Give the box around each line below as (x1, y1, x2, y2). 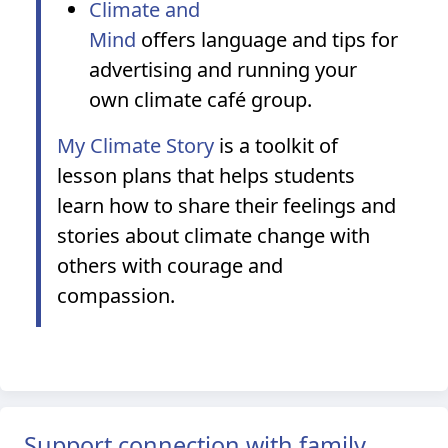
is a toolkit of (214, 132, 338, 159)
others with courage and (57, 252, 283, 279)
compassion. (57, 282, 175, 309)
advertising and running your (89, 56, 357, 83)
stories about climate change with (57, 222, 370, 249)
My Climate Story (57, 132, 214, 159)
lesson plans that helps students (57, 162, 355, 189)
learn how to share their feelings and (57, 192, 396, 219)
